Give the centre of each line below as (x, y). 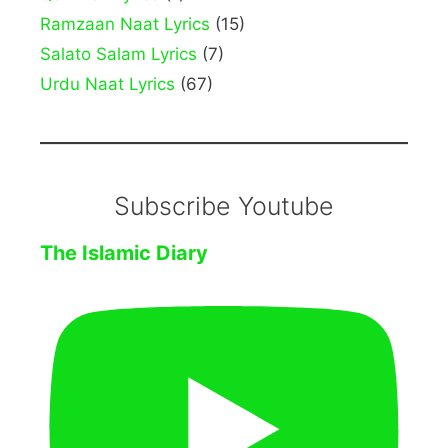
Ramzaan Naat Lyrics (125, 24)
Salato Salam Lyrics (118, 54)
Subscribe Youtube (224, 206)
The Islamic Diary (124, 253)
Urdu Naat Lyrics (107, 84)
